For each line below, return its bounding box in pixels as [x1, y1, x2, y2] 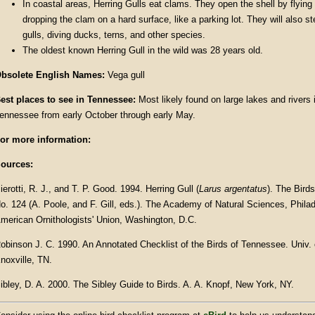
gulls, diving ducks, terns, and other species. [22, 30, 205, 40]
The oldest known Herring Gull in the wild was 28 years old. [22, 45, 263, 56]
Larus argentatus [199, 184, 267, 194]
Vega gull [105, 70, 145, 80]
